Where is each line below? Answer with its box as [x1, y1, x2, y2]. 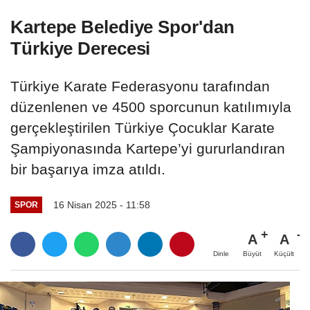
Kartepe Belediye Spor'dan [10, 17, 235, 38]
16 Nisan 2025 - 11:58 [53, 199, 150, 210]
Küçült [274, 249, 294, 257]
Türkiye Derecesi [10, 38, 151, 60]
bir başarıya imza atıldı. [10, 161, 174, 178]
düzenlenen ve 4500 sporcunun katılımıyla [10, 99, 291, 116]
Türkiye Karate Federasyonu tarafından [10, 78, 270, 95]
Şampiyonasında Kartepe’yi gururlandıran [10, 140, 285, 157]
